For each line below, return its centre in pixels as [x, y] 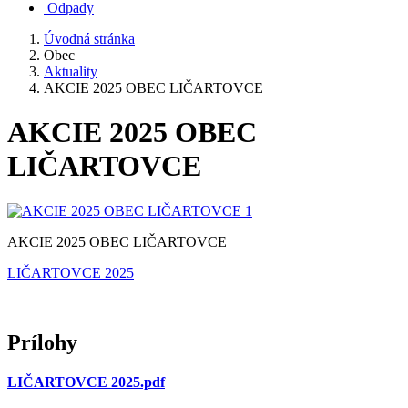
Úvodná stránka [89, 39]
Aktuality [71, 71]
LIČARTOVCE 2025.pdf [86, 382]
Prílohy [42, 342]
